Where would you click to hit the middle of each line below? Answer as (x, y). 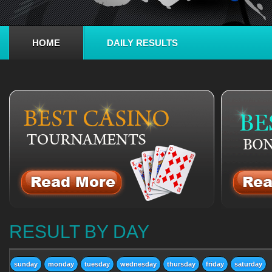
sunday (26, 264)
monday (61, 264)
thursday (181, 264)
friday (215, 264)
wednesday (138, 264)
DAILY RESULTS (142, 43)
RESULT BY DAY (79, 232)
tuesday (97, 264)
